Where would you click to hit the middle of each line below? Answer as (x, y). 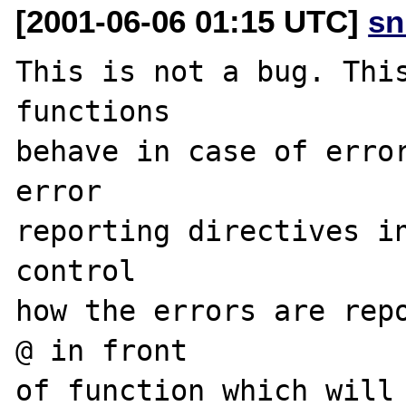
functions (93, 111)
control (76, 271)
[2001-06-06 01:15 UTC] (192, 21)
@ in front (102, 350)
